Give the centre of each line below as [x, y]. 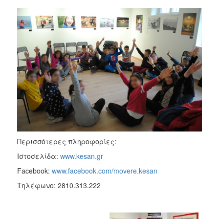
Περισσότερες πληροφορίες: [67, 141]
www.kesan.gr [82, 156]
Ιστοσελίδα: [39, 156]
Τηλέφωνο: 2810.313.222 [59, 185]
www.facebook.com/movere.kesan [105, 170]
